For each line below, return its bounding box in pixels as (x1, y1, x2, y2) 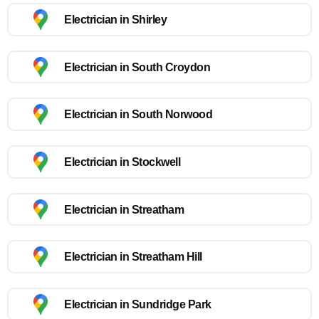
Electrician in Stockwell (64, 155, 180, 168)
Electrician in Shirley (64, 13, 167, 26)
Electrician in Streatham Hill (64, 251, 202, 263)
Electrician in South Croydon (64, 61, 210, 73)
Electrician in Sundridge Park (64, 298, 211, 310)
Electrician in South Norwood (64, 108, 212, 121)
